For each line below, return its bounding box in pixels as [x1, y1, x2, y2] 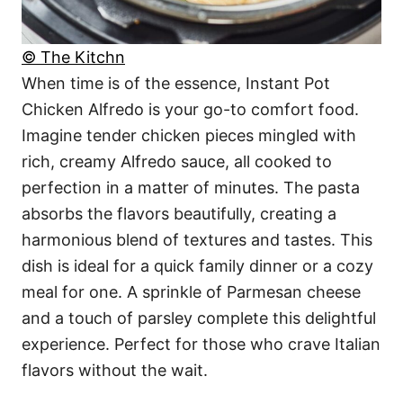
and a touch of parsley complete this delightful [22, 309, 376, 327]
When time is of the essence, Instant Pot [22, 74, 330, 93]
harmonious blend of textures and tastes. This [22, 230, 372, 249]
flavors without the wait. [22, 361, 208, 380]
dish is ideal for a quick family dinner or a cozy [22, 256, 373, 275]
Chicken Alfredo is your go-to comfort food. [22, 100, 359, 119]
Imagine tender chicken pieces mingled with [22, 126, 356, 145]
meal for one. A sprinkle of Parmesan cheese [22, 282, 361, 301]
